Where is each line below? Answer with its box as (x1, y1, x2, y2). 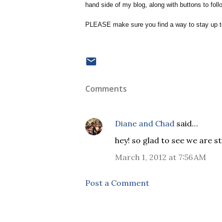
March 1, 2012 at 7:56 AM (115, 152, 206, 162)
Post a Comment (85, 177, 149, 188)
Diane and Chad (115, 118, 174, 128)
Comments (85, 83, 127, 94)
